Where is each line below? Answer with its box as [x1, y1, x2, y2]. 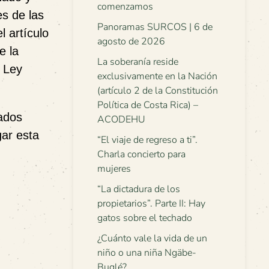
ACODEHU [97, 113, 145, 126]
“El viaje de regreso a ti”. [97, 133, 198, 147]
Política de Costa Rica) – [97, 98, 198, 112]
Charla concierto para [97, 148, 186, 161]
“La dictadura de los [97, 183, 180, 196]
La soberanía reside [97, 55, 178, 68]
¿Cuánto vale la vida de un [97, 232, 207, 245]
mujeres [97, 162, 131, 175]
